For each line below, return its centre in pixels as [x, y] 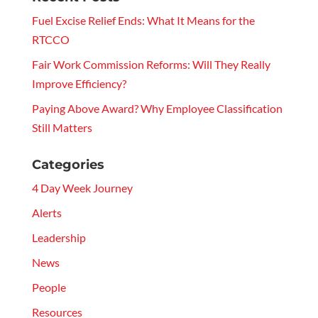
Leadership [59, 238]
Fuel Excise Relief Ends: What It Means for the [143, 21]
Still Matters [62, 128]
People [49, 287]
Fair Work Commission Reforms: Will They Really [151, 65]
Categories [68, 165]
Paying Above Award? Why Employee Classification [157, 109]
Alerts [46, 213]
